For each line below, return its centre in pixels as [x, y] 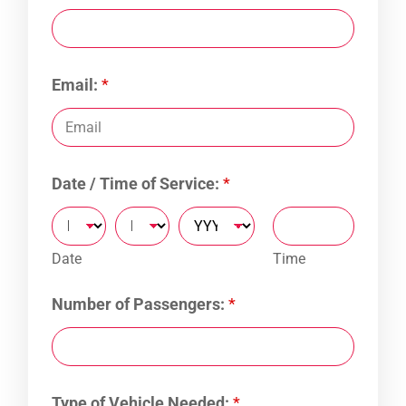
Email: [77, 85]
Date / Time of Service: [137, 184]
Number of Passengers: [140, 304]
